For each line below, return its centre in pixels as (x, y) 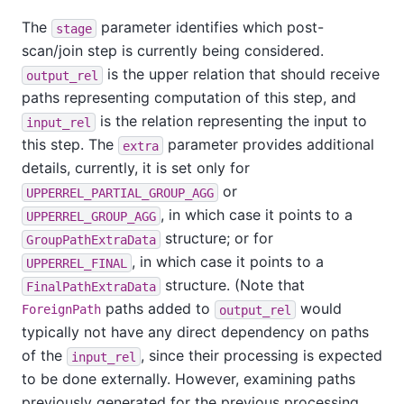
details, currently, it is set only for (136, 168)
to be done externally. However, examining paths (188, 379)
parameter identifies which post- (210, 28)
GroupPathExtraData (91, 239)
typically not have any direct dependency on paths (195, 332)
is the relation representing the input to (231, 121)
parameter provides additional (269, 145)
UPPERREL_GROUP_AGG (91, 216)
